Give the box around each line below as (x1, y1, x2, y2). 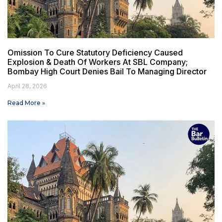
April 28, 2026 (7, 82, 47, 90)
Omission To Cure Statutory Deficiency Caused (7, 48, 183, 58)
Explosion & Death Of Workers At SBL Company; (7, 57, 188, 67)
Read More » (7, 99, 45, 107)
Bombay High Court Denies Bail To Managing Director (7, 66, 207, 77)
